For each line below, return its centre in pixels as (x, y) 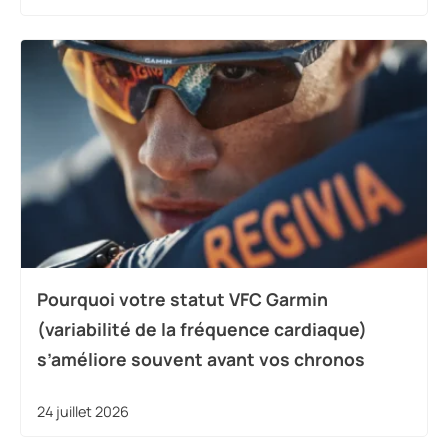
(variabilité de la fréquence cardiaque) (202, 329)
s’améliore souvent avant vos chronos (201, 359)
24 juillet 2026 (83, 412)
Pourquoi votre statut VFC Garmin (182, 299)
